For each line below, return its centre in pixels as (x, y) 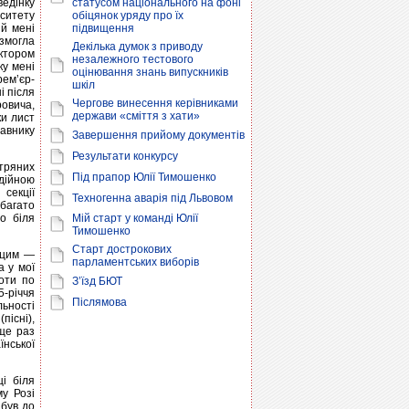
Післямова (100, 302)
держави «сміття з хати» (136, 116)
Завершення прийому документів (158, 135)
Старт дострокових (122, 249)
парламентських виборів (136, 262)
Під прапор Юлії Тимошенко (144, 177)
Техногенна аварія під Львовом (152, 198)
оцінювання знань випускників (150, 72)
